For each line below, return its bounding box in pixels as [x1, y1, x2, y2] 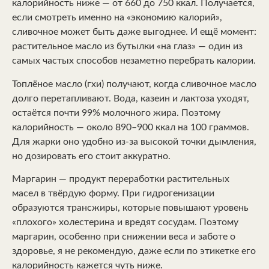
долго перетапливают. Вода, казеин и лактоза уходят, [12, 93, 249, 103]
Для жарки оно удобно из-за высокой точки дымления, [12, 136, 256, 147]
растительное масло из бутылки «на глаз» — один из [12, 41, 243, 52]
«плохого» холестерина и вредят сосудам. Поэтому [12, 217, 238, 227]
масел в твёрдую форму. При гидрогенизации [12, 189, 214, 198]
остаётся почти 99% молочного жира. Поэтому [12, 107, 220, 118]
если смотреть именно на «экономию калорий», [12, 13, 222, 23]
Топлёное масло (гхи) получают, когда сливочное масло [12, 79, 256, 89]
